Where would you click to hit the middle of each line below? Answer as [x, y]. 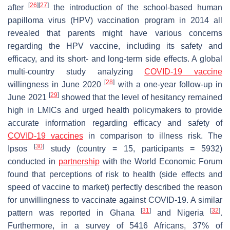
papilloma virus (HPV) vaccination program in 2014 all [115, 20]
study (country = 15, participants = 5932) [133, 148]
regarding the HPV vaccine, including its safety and [115, 46]
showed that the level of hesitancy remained [141, 97]
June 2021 [28, 97]
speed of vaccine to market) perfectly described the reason [115, 187]
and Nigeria [180, 213]
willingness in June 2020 [56, 84]
